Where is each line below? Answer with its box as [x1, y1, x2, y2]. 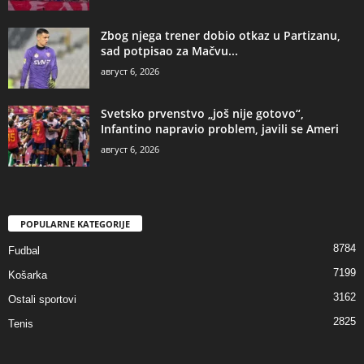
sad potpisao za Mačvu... [101, 42, 238, 58]
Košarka [8, 269, 47, 282]
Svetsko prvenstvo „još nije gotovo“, [101, 105, 304, 121]
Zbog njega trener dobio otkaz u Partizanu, [101, 27, 340, 43]
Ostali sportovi [8, 293, 76, 306]
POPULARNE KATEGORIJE [20, 218, 130, 231]
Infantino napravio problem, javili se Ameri [101, 120, 339, 136]
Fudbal [8, 245, 40, 258]
